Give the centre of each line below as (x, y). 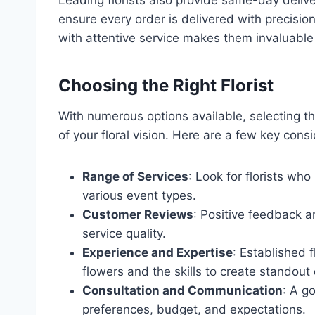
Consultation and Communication (182, 290)
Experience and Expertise (157, 252)
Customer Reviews (138, 214)
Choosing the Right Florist (166, 85)
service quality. (124, 233)
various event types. (139, 195)
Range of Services (135, 176)
